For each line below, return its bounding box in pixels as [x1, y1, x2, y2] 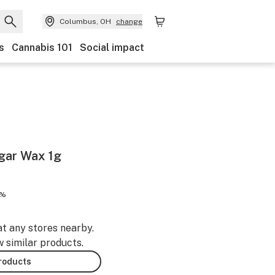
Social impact [80, 42, 144, 53]
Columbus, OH [60, 17, 111, 26]
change [116, 17, 142, 26]
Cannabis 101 [12, 42, 72, 53]
